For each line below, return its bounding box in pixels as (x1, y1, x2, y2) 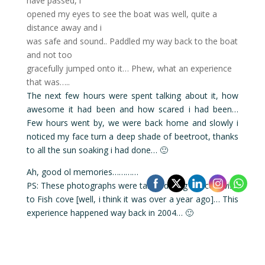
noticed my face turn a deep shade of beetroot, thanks (26, 131, 239, 143)
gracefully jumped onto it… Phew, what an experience (26, 63, 232, 75)
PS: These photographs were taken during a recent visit (26, 180, 239, 192)
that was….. (26, 76, 70, 88)
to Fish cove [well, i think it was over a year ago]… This (26, 193, 239, 205)
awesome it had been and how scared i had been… (26, 104, 239, 115)
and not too (26, 49, 72, 61)
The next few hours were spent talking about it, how (26, 90, 239, 102)
